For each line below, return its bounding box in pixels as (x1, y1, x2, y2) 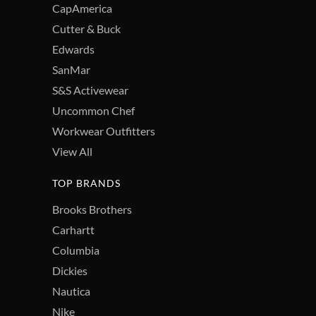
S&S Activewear (52, 83, 128, 97)
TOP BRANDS (52, 177, 121, 190)
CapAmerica (52, 1, 112, 16)
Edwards (52, 42, 95, 56)
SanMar (52, 63, 90, 77)
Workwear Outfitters (52, 124, 155, 138)
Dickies (52, 264, 87, 278)
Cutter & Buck (52, 22, 121, 36)
